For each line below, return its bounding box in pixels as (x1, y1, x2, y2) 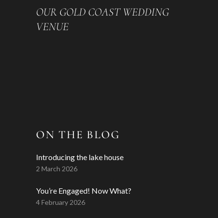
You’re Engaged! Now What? (36, 186, 131, 196)
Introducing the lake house (36, 152, 124, 162)
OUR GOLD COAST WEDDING (36, 5, 169, 19)
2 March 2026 (36, 164, 77, 173)
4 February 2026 (36, 198, 85, 207)
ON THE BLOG (36, 128, 120, 142)
